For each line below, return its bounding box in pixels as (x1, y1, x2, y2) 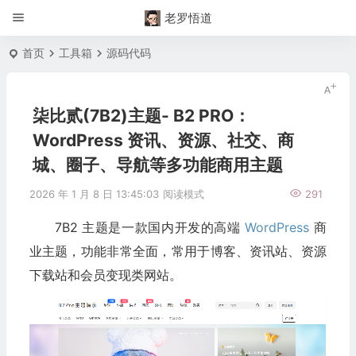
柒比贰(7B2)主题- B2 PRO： (32, 106, 250, 126)
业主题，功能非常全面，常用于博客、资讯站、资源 (29, 243, 327, 259)
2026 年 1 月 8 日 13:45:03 (29, 188, 159, 200)
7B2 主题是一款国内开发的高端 (54, 219, 246, 235)
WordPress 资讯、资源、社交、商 (32, 130, 294, 150)
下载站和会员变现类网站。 (29, 267, 182, 283)
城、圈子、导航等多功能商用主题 (32, 155, 283, 175)
